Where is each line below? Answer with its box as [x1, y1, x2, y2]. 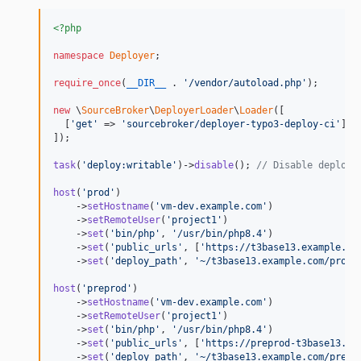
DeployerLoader [155, 104, 234, 116]
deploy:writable [87, 159, 172, 171]
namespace [53, 49, 104, 61]
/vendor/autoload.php [189, 77, 301, 89]
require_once [53, 77, 121, 89]
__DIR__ [127, 77, 166, 89]
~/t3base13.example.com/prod [200, 255, 352, 267]
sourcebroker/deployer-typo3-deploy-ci [127, 118, 335, 130]
